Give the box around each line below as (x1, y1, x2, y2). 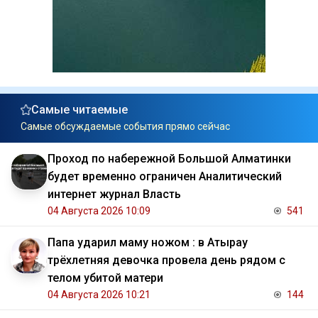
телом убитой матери (48, 271, 163, 285)
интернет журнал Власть (48, 187, 181, 202)
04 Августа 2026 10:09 (48, 205, 150, 217)
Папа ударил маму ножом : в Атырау (48, 236, 248, 250)
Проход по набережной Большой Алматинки (48, 152, 291, 166)
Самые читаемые (31, 103, 128, 117)
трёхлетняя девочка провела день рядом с (48, 253, 285, 268)
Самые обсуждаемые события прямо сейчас (21, 121, 230, 133)
